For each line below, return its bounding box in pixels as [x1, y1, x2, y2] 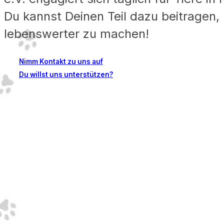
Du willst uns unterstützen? [18, 70, 113, 79]
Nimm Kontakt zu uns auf [18, 57, 103, 66]
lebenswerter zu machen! [4, 26, 149, 41]
